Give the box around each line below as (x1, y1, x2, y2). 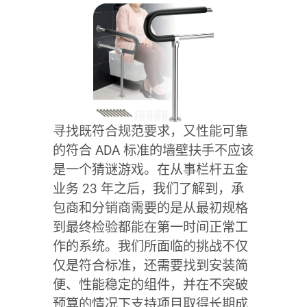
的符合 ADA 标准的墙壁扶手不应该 (52, 142, 254, 158)
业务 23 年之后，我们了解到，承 (52, 180, 244, 197)
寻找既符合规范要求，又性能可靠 (52, 123, 248, 139)
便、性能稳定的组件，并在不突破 (52, 276, 248, 293)
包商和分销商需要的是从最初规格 (52, 199, 248, 216)
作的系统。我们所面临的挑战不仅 (52, 238, 248, 254)
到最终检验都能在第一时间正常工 (52, 219, 248, 235)
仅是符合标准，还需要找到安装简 (52, 257, 248, 273)
